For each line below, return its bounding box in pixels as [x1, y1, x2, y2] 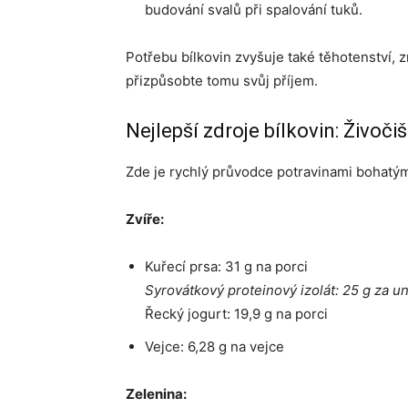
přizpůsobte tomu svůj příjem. [126, 72, 318, 89]
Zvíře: [126, 210, 164, 228]
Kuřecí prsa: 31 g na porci [145, 258, 308, 275]
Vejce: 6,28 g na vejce [145, 338, 284, 355]
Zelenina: [126, 385, 187, 403]
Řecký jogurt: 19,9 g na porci [145, 305, 328, 322]
